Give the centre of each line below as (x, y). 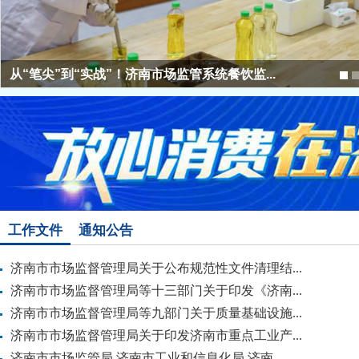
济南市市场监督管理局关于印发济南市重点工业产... (156, 335)
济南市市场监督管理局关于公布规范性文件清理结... (156, 268)
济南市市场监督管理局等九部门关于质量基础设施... (156, 313)
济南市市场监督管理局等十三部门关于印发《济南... (156, 290)
